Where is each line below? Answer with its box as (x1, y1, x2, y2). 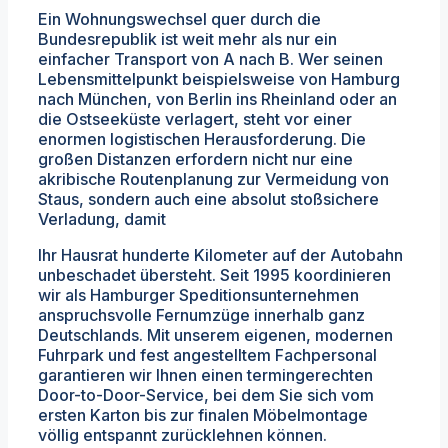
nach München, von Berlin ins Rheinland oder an (38, 88, 397, 109)
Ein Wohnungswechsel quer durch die (38, 8, 321, 29)
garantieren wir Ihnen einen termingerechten (38, 364, 373, 385)
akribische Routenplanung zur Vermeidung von (38, 168, 389, 189)
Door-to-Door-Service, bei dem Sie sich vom (38, 384, 374, 405)
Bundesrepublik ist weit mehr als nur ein (38, 28, 337, 49)
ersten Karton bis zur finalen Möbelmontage (38, 404, 368, 425)
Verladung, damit (38, 208, 166, 229)
